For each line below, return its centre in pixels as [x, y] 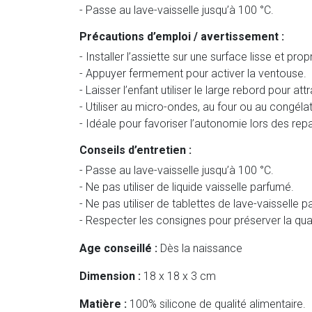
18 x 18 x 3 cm [178, 276]
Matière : [103, 304]
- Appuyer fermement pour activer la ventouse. [193, 73]
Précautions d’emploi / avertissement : [182, 36]
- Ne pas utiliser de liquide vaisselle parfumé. [187, 187]
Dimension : [110, 276]
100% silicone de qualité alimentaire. [216, 304]
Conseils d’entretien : [135, 150]
